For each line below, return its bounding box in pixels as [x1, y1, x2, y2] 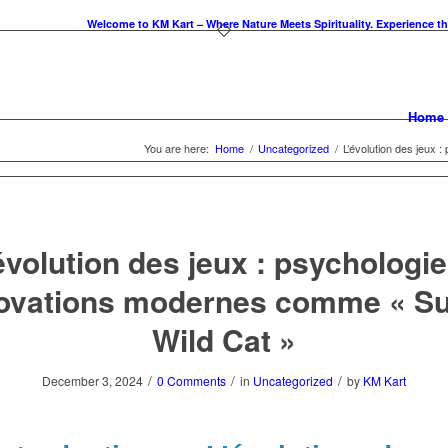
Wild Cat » [152, 318, 296, 361]
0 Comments [157, 372, 226, 389]
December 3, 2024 [42, 372, 143, 389]
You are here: [144, 140, 209, 156]
